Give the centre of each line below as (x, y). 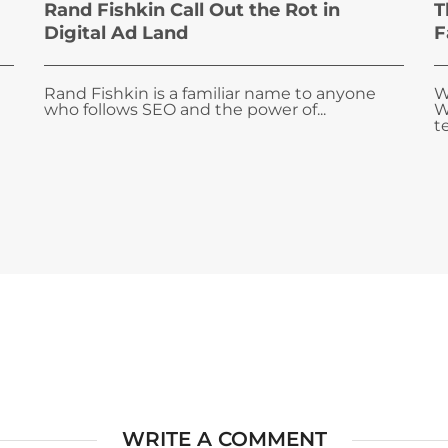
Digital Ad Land (116, 33)
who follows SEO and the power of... (185, 109)
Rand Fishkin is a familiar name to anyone (210, 93)
